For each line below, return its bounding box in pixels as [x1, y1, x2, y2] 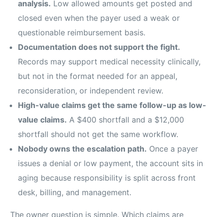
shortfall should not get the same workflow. [18, 129, 179, 139]
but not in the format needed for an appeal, [18, 71, 178, 81]
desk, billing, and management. [18, 187, 132, 198]
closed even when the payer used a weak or [18, 13, 180, 23]
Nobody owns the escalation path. [18, 144, 147, 154]
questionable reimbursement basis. [18, 28, 146, 38]
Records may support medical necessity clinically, [18, 57, 201, 67]
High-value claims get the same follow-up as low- [18, 100, 207, 110]
